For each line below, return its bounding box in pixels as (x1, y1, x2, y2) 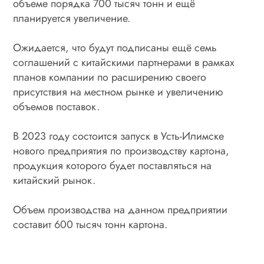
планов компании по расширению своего (13, 69, 207, 85)
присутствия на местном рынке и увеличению (13, 84, 223, 100)
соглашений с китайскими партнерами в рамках (13, 54, 235, 70)
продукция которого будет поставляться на (13, 157, 212, 173)
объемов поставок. (13, 98, 100, 114)
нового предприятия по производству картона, (13, 143, 230, 159)
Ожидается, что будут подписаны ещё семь (13, 39, 217, 55)
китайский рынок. (13, 172, 96, 188)
